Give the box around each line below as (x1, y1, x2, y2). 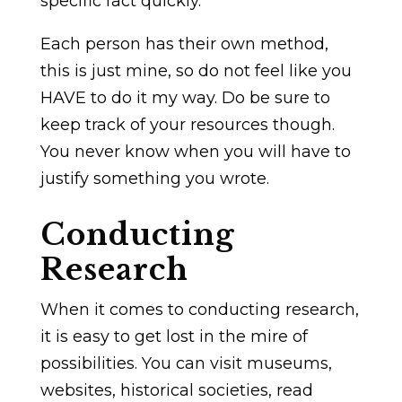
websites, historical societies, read (39, 380, 313, 400)
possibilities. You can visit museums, (39, 353, 332, 373)
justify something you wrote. (39, 168, 269, 188)
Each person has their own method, (39, 33, 328, 54)
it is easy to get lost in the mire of (39, 326, 308, 346)
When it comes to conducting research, (39, 299, 359, 319)
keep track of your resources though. (39, 114, 335, 135)
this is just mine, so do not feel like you (39, 60, 352, 81)
